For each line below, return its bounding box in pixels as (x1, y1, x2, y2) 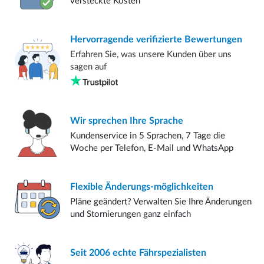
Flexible (70, 181, 103, 192)
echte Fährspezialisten (110, 247, 206, 258)
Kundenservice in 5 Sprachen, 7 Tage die (70, 131, 225, 140)
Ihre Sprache (127, 115, 183, 126)
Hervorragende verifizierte (70, 34, 182, 44)
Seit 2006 (70, 247, 110, 258)
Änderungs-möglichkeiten (103, 181, 213, 192)
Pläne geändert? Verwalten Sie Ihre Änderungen (70, 197, 252, 206)
